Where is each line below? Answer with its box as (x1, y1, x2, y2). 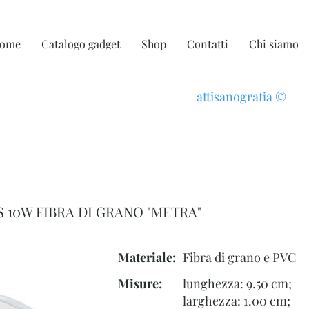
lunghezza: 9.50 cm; (183, 275, 292, 292)
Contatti (187, 37, 228, 51)
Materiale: (118, 249, 176, 266)
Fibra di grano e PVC (183, 249, 296, 266)
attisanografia (197, 88, 275, 106)
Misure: (118, 275, 162, 292)
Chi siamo (249, 37, 299, 51)
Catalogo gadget (41, 37, 121, 51)
